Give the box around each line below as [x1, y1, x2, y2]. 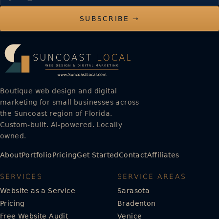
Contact [118, 151, 147, 159]
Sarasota [117, 187, 150, 195]
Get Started [77, 151, 119, 159]
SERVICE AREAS [117, 173, 187, 180]
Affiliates [147, 151, 179, 159]
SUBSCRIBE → [80, 15, 139, 22]
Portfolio [22, 151, 52, 159]
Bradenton [117, 199, 156, 207]
